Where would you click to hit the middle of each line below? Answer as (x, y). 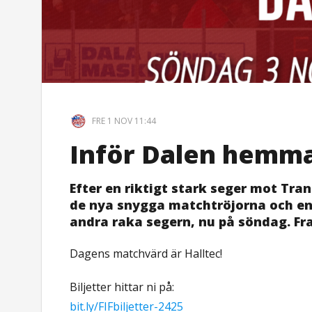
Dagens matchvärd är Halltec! (146, 253)
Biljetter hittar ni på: (122, 287)
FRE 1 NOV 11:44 (123, 120)
